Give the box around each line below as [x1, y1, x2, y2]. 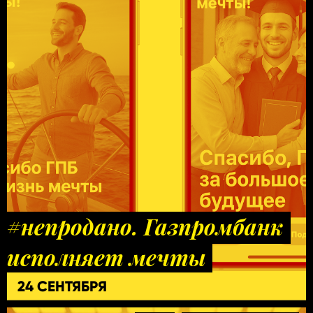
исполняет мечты [7, 242, 205, 272]
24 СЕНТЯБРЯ [17, 277, 107, 296]
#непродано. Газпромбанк [7, 211, 284, 241]
